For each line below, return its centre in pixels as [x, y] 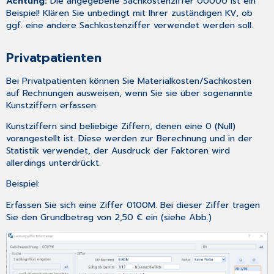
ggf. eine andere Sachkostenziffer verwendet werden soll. [130, 25]
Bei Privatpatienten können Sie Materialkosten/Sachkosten [129, 80]
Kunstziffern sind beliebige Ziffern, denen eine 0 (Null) [121, 126]
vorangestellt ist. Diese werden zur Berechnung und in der [130, 139]
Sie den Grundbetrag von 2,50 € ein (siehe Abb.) [109, 217]
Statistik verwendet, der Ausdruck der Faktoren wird [118, 151]
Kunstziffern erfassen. [52, 105]
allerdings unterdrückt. [54, 163]
